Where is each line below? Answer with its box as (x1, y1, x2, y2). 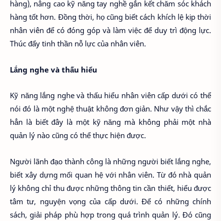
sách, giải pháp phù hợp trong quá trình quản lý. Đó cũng (10, 209, 211, 220)
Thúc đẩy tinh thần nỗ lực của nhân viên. (10, 38, 146, 49)
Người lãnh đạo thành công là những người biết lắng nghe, (10, 156, 211, 166)
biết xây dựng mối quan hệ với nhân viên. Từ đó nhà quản (10, 169, 211, 180)
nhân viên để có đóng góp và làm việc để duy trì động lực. (10, 25, 211, 36)
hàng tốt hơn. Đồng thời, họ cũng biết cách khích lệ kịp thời (10, 12, 211, 22)
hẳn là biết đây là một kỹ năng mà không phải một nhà (10, 117, 211, 127)
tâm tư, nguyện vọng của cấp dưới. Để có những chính (10, 196, 211, 206)
